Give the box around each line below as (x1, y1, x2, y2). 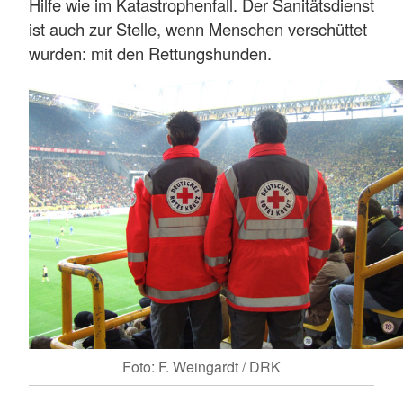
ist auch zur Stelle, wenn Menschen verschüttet (29, 17, 367, 41)
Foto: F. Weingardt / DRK (122, 355, 281, 377)
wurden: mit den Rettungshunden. (29, 41, 272, 66)
